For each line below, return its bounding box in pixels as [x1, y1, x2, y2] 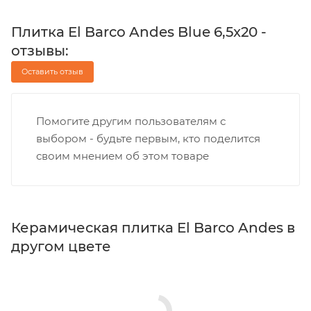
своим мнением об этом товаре [36, 149, 209, 162]
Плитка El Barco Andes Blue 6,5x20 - [11, 23, 267, 40]
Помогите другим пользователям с [36, 114, 226, 128]
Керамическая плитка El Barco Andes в [11, 219, 295, 236]
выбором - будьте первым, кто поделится [36, 131, 260, 145]
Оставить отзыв [22, 66, 83, 76]
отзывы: [11, 42, 69, 59]
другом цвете [11, 237, 111, 255]
